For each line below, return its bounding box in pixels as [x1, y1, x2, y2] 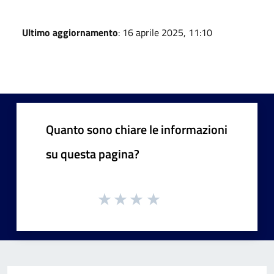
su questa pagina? [46, 144, 139, 163]
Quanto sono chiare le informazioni [46, 119, 228, 139]
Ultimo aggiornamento [22, 24, 118, 40]
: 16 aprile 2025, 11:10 [118, 24, 212, 40]
